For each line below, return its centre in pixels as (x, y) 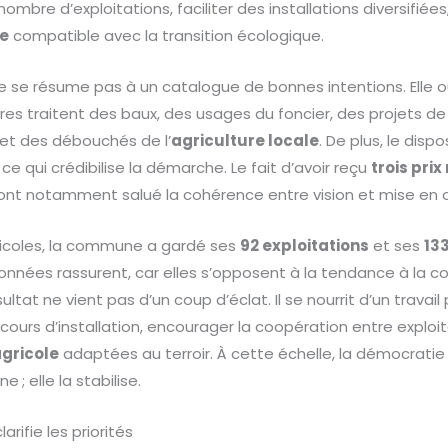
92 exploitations (305, 246)
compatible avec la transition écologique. (167, 36)
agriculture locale (245, 141)
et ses (397, 246)
